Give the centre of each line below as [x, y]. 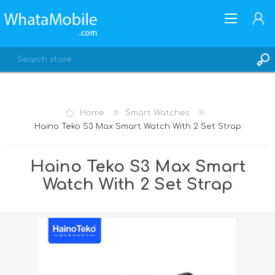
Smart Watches [157, 113]
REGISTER [44, 138]
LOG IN [40, 156]
